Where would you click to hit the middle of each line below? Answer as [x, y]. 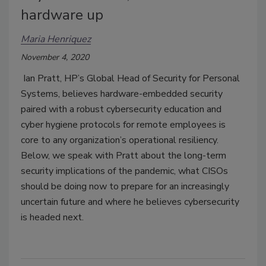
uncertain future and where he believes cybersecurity [130, 202]
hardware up [62, 15]
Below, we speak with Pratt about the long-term [123, 156]
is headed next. [52, 218]
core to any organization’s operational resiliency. [120, 140]
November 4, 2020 [55, 58]
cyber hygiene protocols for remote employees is [123, 125]
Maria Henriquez [56, 39]
